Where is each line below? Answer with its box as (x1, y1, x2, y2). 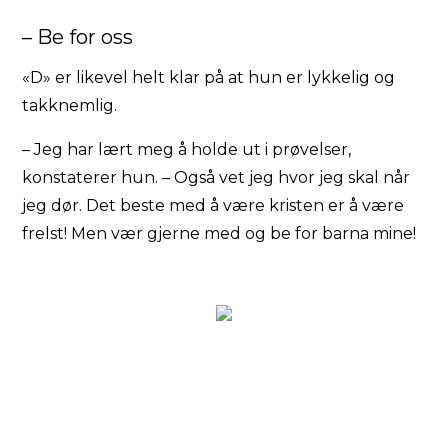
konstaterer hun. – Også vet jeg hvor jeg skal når (22, 167, 411, 187)
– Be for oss (22, 24, 134, 49)
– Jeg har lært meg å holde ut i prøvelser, (22, 139, 352, 159)
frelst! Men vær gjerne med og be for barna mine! (22, 223, 417, 243)
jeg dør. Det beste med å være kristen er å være (22, 195, 405, 215)
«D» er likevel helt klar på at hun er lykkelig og (22, 67, 396, 87)
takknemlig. (22, 95, 118, 115)
